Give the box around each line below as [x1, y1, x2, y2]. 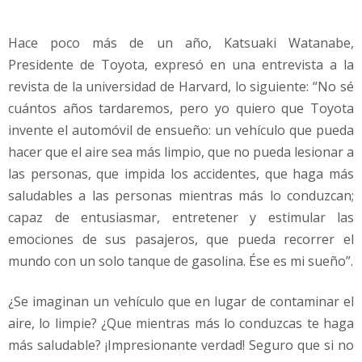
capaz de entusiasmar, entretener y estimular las [8, 208, 354, 227]
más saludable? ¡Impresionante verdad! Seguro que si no [8, 335, 354, 354]
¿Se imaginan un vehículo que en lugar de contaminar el [8, 292, 354, 310]
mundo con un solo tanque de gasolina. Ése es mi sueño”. [8, 252, 353, 271]
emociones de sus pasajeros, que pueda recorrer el [8, 230, 354, 249]
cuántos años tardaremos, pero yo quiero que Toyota [8, 99, 354, 118]
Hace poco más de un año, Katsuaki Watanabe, [8, 34, 354, 53]
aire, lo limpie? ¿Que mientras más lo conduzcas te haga [8, 314, 354, 332]
